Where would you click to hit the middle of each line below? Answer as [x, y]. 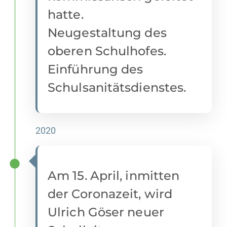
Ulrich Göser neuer [106, 212]
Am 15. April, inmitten [114, 176]
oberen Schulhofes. [107, 51]
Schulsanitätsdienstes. [117, 88]
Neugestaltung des [107, 33]
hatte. [66, 15]
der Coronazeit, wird [110, 194]
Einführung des [96, 69]
